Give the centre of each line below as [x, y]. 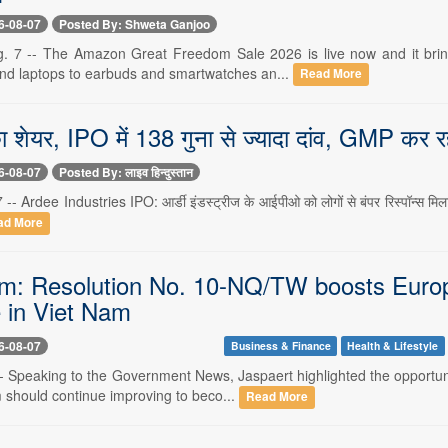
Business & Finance [280, 345]
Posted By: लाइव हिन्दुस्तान [125, 171]
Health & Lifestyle [393, 345]
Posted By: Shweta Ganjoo [134, 23]
